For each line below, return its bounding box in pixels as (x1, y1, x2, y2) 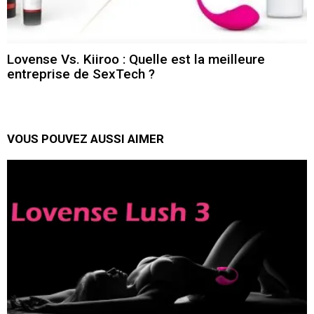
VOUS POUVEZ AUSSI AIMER (7, 131, 164, 146)
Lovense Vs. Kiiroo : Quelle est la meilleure (7, 50, 265, 67)
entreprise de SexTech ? (7, 65, 155, 82)
